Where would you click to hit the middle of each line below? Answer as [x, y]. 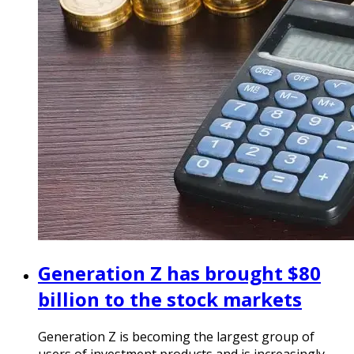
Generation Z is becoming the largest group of [176, 337]
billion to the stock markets [170, 299]
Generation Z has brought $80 [179, 273]
